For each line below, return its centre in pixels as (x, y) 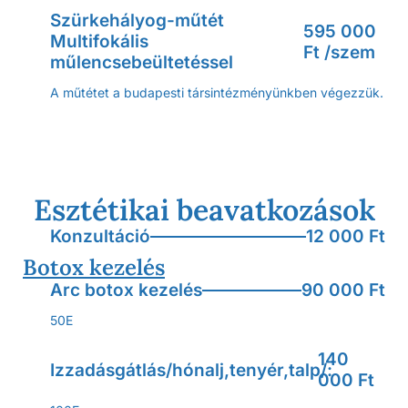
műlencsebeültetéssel (142, 62)
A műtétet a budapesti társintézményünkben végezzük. (217, 92)
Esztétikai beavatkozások (204, 210)
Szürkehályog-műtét (137, 20)
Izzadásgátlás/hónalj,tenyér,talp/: (191, 370)
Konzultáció (100, 236)
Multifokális (99, 41)
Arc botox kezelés (126, 290)
